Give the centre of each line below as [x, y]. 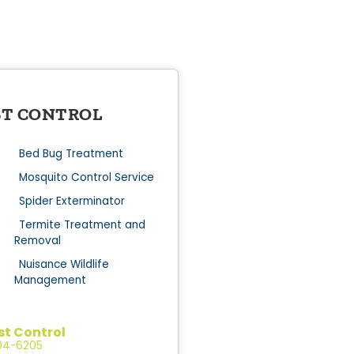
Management [50, 280]
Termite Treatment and [82, 224]
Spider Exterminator [72, 201]
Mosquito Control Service [86, 177]
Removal [37, 240]
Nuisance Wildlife [64, 264]
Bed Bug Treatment [71, 153]
